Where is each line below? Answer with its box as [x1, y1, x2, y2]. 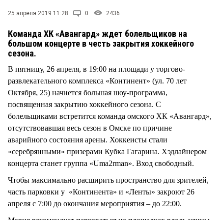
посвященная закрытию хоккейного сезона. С [8, 100, 161, 109]
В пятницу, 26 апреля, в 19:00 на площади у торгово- [8, 64, 185, 73]
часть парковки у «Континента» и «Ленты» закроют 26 [8, 187, 194, 196]
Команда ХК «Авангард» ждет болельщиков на [8, 28, 187, 39]
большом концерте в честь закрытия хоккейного [8, 38, 194, 49]
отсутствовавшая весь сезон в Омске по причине [8, 123, 172, 132]
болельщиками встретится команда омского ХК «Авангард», [8, 111, 212, 120]
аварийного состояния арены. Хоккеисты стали [8, 135, 167, 144]
